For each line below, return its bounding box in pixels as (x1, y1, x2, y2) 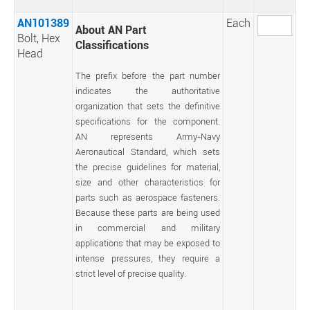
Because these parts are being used (75, 206, 220, 219)
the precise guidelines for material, (75, 161, 220, 173)
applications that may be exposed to (75, 237, 220, 249)
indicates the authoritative (75, 84, 220, 97)
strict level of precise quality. (75, 267, 186, 280)
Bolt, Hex (17, 30, 60, 46)
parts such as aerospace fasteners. (75, 191, 220, 203)
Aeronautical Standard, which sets (75, 145, 220, 158)
